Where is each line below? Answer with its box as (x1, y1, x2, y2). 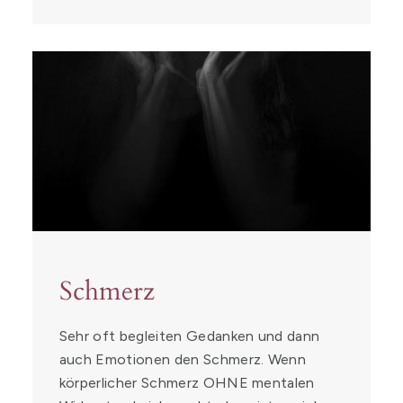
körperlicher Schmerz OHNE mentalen (58, 374, 315, 391)
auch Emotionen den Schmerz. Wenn (58, 351, 307, 368)
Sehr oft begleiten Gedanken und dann (58, 327, 320, 345)
